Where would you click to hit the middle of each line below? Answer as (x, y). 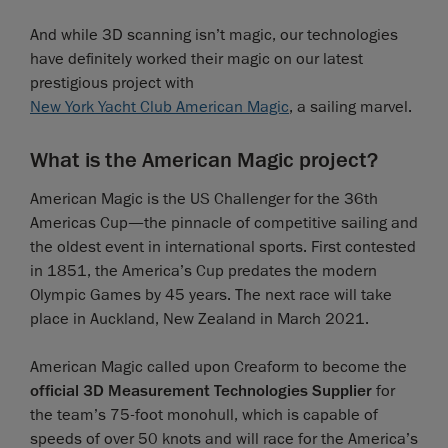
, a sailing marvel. (350, 107)
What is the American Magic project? (204, 160)
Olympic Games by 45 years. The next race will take (211, 295)
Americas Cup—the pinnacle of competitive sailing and (224, 223)
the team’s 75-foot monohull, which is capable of (204, 415)
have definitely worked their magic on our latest (196, 59)
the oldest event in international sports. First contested (223, 247)
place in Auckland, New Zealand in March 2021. (199, 319)
